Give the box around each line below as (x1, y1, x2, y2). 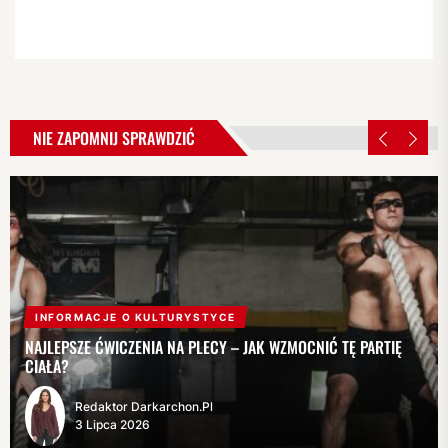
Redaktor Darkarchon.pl (75, 399, 213, 414)
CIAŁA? (25, 353, 69, 378)
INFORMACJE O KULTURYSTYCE (34, 310, 236, 323)
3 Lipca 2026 (75, 417, 150, 432)
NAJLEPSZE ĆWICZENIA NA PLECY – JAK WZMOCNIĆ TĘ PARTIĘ (25, 334, 402, 359)
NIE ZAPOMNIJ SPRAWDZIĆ (33, 126, 195, 151)
